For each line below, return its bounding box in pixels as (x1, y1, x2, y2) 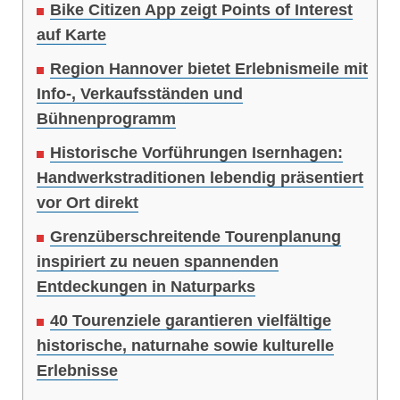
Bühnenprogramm (37, 110, 176, 129)
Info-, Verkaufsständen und (37, 85, 243, 104)
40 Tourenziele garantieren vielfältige (50, 312, 331, 330)
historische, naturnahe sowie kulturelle (37, 337, 334, 355)
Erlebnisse (37, 362, 118, 380)
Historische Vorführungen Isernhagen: (50, 144, 343, 162)
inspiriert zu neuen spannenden (37, 253, 279, 271)
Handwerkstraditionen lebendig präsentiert (37, 169, 363, 187)
